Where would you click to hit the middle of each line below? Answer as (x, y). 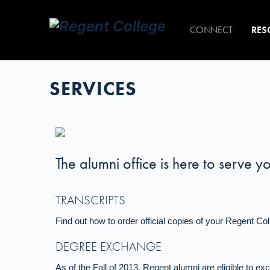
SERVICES (93, 89)
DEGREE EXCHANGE (108, 246)
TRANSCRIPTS (90, 200)
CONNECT (211, 30)
